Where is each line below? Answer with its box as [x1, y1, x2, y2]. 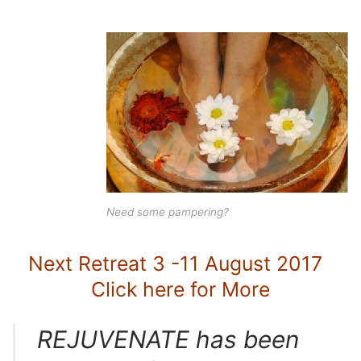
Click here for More [91, 276, 270, 301]
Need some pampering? [106, 205, 229, 219]
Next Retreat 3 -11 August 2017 [27, 251, 334, 276]
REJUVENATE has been [37, 324, 300, 354]
